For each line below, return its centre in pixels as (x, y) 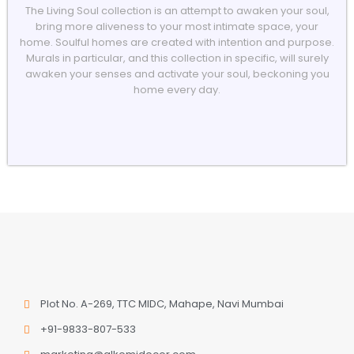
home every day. (177, 90)
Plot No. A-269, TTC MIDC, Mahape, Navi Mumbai (162, 304)
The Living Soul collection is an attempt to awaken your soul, (177, 11)
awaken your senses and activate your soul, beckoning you (177, 74)
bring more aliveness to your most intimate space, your (177, 26)
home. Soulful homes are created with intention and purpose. (177, 42)
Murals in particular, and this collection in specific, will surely (177, 58)
